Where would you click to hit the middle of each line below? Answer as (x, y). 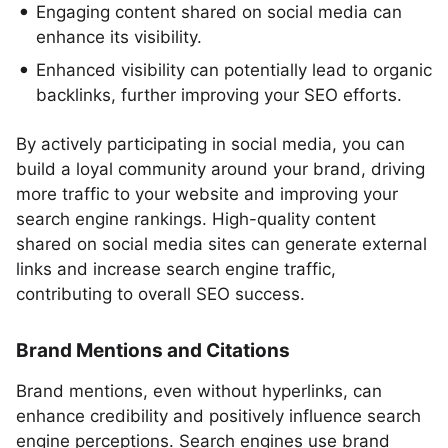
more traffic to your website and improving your (207, 194)
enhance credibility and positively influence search (218, 416)
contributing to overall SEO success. (160, 294)
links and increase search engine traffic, (176, 269)
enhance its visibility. (119, 37)
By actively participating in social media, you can (210, 144)
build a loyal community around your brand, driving (220, 169)
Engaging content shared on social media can (219, 12)
